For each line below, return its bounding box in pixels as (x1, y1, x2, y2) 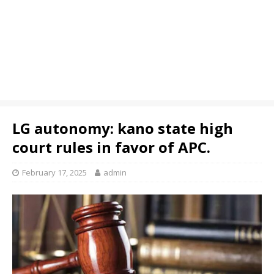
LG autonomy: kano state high (12, 118, 233, 138)
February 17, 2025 (22, 167, 87, 178)
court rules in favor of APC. (12, 137, 210, 157)
